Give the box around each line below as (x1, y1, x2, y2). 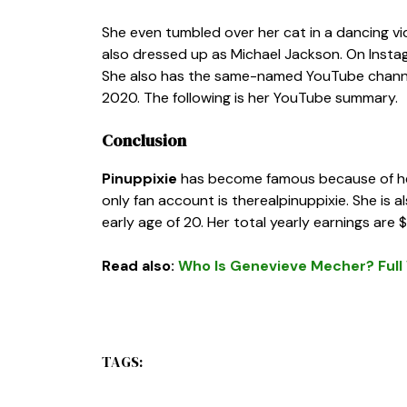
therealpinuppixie (232, 190, 346, 210)
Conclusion (102, 128, 186, 152)
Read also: (102, 255, 178, 275)
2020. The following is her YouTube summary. (102, 87, 398, 107)
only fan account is (102, 190, 232, 210)
